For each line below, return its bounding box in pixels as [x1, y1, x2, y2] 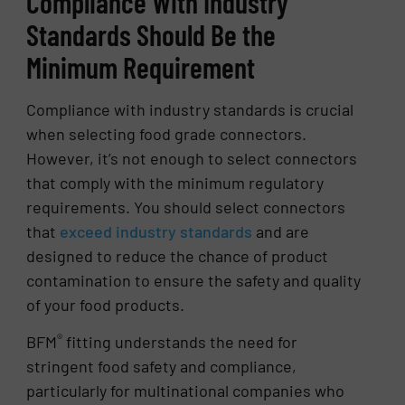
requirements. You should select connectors [26, 197, 346, 218]
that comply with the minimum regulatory [26, 173, 325, 193]
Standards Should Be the [26, 17, 277, 52]
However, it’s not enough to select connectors [26, 148, 358, 169]
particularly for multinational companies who [26, 381, 345, 401]
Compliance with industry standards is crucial [26, 99, 354, 120]
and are [252, 221, 310, 242]
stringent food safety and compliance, [26, 356, 297, 377]
